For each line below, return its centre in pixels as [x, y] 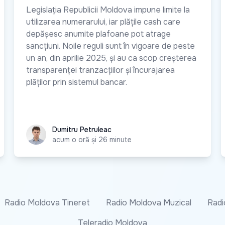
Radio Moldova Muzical [149, 203]
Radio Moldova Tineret [47, 203]
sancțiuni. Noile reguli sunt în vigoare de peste [110, 46]
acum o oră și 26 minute [92, 140]
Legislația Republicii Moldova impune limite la [108, 10]
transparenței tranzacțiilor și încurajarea [100, 70]
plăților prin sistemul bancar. [77, 82]
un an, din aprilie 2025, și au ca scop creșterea [111, 58]
